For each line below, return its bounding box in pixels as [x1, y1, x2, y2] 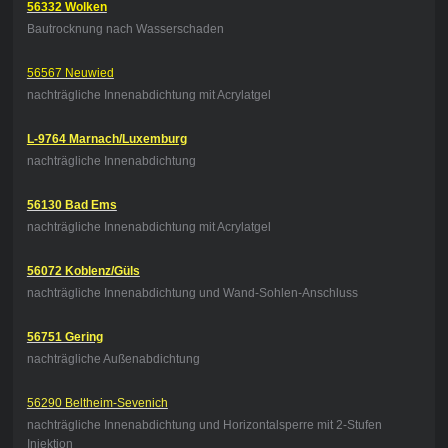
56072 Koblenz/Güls [26, 264, 140, 279]
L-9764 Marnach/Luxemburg [26, 132, 187, 147]
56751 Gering [26, 330, 103, 345]
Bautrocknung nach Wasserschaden [26, 22, 224, 37]
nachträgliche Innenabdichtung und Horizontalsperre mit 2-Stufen [26, 418, 382, 433]
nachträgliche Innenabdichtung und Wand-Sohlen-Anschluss [26, 286, 358, 301]
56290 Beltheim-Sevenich [26, 396, 168, 411]
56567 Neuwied [26, 66, 114, 81]
